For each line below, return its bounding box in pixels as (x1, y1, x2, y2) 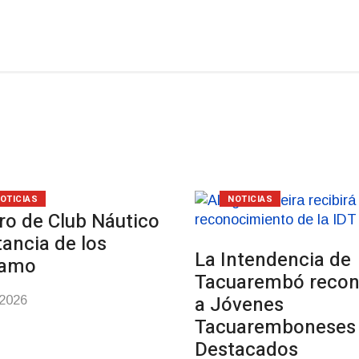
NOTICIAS (227, 192, 273, 206)
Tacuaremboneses (194, 313, 356, 341)
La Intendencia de (194, 246, 351, 274)
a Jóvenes (194, 291, 284, 319)
